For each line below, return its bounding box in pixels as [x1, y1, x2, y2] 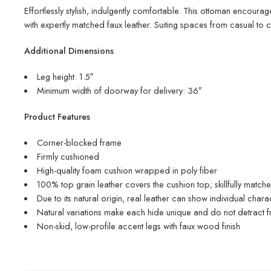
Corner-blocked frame [36, 136, 122, 149]
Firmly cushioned [36, 150, 99, 163]
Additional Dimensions [24, 44, 114, 57]
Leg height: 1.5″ [36, 70, 93, 83]
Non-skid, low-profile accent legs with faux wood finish [36, 220, 240, 233]
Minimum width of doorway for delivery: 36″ [36, 84, 201, 97]
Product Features [24, 110, 90, 123]
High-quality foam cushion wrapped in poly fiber [36, 164, 217, 177]
